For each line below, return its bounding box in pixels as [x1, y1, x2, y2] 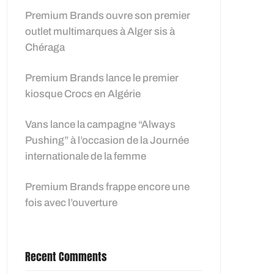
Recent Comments [25, 248, 107, 265]
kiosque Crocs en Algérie [25, 88, 141, 100]
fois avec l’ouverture [25, 197, 117, 209]
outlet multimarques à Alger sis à [25, 26, 175, 37]
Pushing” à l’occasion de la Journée [25, 135, 189, 146]
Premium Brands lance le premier [25, 72, 179, 84]
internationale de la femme [25, 150, 146, 162]
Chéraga [25, 42, 65, 53]
